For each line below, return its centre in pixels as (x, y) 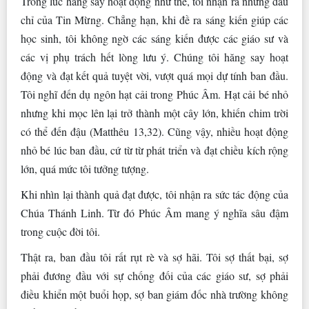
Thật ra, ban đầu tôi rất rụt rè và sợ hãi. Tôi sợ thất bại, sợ (154, 257)
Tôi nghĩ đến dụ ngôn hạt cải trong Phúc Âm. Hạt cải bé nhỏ (154, 94)
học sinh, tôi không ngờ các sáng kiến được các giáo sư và (154, 39)
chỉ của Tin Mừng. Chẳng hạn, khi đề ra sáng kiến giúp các (154, 20)
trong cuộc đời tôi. (60, 232)
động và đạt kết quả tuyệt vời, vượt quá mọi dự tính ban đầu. (154, 76)
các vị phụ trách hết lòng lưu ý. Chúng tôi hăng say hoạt (154, 57)
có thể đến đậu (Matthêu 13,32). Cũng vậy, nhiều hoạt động (154, 132)
